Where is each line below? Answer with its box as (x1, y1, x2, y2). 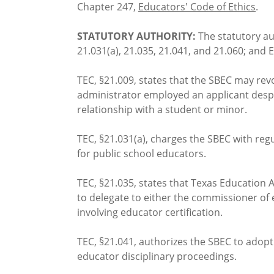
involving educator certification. (77, 206, 223, 220)
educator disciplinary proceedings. (77, 250, 237, 264)
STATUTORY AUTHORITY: (77, 29, 196, 43)
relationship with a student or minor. (77, 103, 247, 117)
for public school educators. (77, 147, 206, 161)
